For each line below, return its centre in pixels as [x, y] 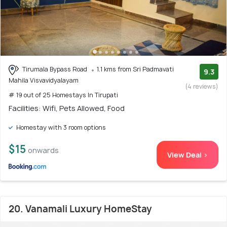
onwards [43, 150]
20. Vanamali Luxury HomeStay [80, 209]
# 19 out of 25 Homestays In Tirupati [63, 95]
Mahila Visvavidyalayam [44, 80]
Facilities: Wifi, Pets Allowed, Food [67, 108]
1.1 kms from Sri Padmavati [135, 69]
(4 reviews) [202, 87]
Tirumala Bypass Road [55, 69]
